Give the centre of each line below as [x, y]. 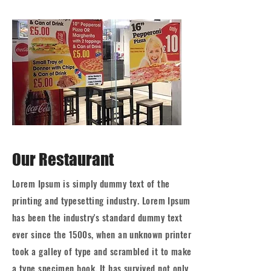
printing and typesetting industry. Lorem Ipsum [101, 200]
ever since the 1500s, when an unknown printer [102, 234]
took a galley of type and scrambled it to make [102, 251]
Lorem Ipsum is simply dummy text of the [91, 183]
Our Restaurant [63, 159]
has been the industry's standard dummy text [97, 217]
